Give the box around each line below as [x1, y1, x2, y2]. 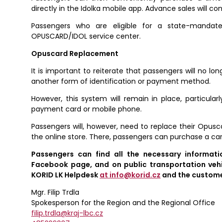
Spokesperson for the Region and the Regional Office [31, 198, 215, 208]
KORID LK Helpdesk [31, 170, 100, 180]
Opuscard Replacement [31, 49, 118, 59]
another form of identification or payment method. [31, 76, 211, 87]
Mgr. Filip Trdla [31, 187, 79, 198]
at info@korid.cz [100, 170, 161, 180]
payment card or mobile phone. [31, 104, 142, 114]
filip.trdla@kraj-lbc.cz [31, 208, 103, 219]
